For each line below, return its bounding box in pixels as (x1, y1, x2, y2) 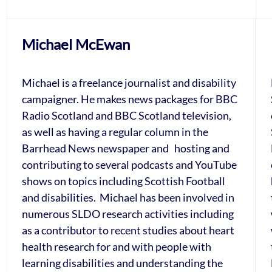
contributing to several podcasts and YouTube (22, 158, 237, 171)
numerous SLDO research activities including (22, 207, 234, 220)
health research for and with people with (22, 240, 212, 253)
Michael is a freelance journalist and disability (22, 76, 237, 89)
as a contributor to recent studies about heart (22, 223, 235, 237)
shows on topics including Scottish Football (22, 174, 226, 188)
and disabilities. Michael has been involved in (22, 191, 235, 204)
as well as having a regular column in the (22, 125, 209, 138)
